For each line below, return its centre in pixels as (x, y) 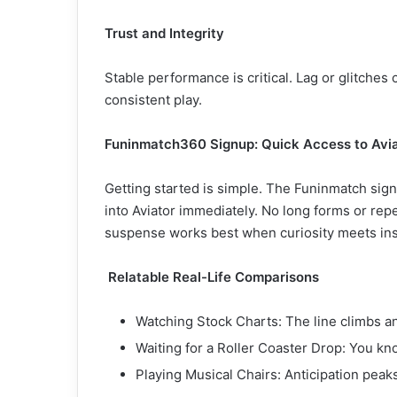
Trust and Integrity (164, 33)
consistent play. (153, 100)
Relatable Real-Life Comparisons (214, 277)
